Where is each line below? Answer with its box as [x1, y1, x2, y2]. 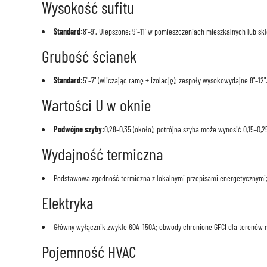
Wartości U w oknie [41, 95, 151, 116]
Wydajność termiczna [41, 144, 163, 164]
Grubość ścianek [41, 46, 136, 67]
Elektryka [41, 193, 94, 213]
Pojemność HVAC [41, 241, 136, 262]
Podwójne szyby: [53, 124, 104, 135]
